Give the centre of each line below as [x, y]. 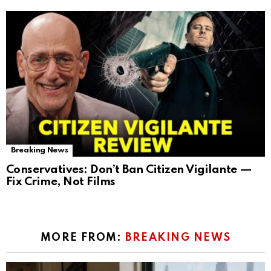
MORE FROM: [83, 238]
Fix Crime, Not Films [61, 182]
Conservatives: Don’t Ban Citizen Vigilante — [129, 170]
